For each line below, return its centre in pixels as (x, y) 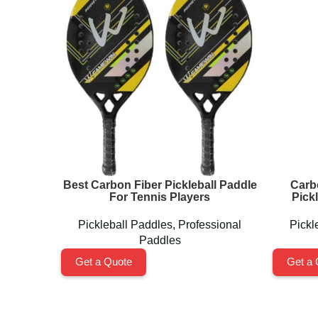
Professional (210, 225)
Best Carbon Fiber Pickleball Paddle (160, 185)
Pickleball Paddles (125, 225)
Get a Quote (104, 262)
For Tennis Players (160, 197)
